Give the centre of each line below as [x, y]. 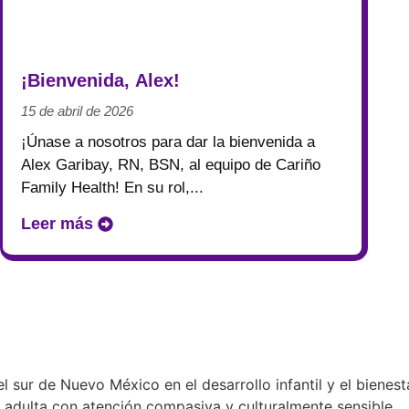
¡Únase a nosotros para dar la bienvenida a [168, 142]
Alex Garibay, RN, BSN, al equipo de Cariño [171, 164]
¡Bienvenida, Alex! [100, 80]
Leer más [57, 224]
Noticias [55, 39]
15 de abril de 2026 [77, 110]
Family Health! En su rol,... [112, 187]
